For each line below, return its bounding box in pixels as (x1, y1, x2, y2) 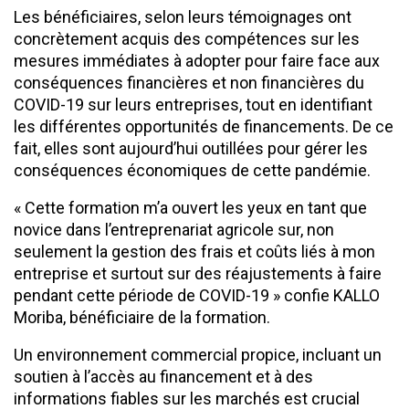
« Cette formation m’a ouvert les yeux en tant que (14, 198, 367, 218)
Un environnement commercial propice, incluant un (14, 345, 382, 365)
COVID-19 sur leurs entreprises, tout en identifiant (14, 95, 372, 115)
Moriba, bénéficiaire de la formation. (14, 308, 270, 328)
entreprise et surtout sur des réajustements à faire (14, 264, 382, 284)
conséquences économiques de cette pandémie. (14, 161, 371, 181)
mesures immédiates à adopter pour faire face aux (14, 51, 380, 71)
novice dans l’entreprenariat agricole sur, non (14, 220, 334, 240)
